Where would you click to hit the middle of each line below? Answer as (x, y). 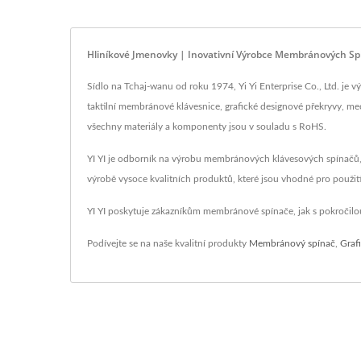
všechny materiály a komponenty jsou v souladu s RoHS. (207, 127)
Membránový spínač (292, 243)
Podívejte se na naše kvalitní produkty (168, 243)
